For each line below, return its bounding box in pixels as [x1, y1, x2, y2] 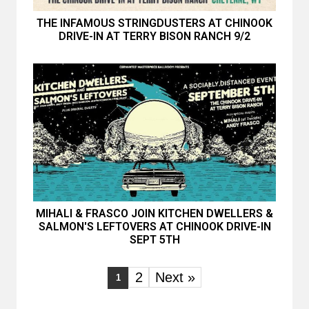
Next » [155, 270, 195, 285]
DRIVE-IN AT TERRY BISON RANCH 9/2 [59, 30, 250, 43]
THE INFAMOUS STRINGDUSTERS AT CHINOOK [37, 17, 272, 30]
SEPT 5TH [129, 233, 180, 246]
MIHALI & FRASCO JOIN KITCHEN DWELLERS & [36, 207, 273, 220]
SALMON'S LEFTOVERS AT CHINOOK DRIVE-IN [38, 220, 271, 233]
